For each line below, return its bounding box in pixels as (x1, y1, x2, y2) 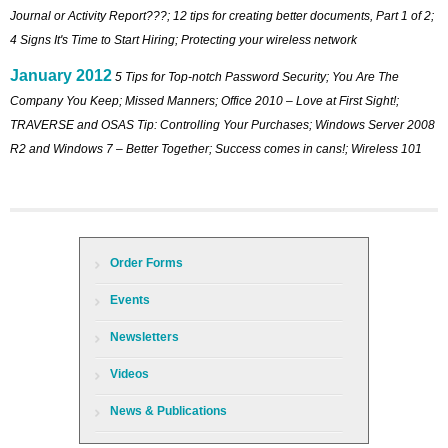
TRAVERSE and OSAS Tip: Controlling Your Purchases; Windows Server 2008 (10, 117, 435, 132)
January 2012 (10, 66, 112, 84)
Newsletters (110, 329, 179, 344)
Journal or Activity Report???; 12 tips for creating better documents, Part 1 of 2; (10, 8, 434, 23)
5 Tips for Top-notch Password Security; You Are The (115, 69, 399, 84)
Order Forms (110, 255, 183, 270)
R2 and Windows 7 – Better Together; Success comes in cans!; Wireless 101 (10, 141, 422, 156)
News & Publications (110, 403, 227, 418)
